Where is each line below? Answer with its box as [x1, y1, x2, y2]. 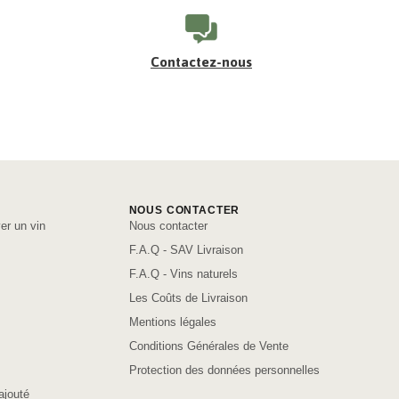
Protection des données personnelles [128, 363, 320, 378]
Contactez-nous [151, 48, 252, 77]
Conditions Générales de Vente [128, 339, 289, 354]
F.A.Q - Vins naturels [128, 267, 238, 281]
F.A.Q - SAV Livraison [128, 243, 243, 257]
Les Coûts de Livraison [128, 291, 248, 305]
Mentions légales [128, 315, 216, 330]
